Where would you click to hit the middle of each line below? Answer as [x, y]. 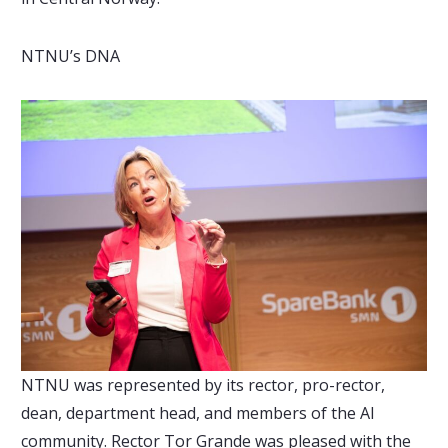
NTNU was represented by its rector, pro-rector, [202, 384]
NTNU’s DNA [70, 56]
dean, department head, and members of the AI [197, 412]
